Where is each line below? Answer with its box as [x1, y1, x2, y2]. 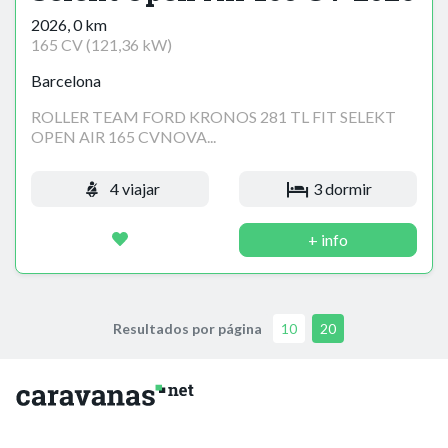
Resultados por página [112, 320, 262, 338]
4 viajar [106, 179, 160, 199]
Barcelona [31, 71, 101, 91]
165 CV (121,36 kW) [31, 35, 172, 55]
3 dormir [310, 179, 373, 199]
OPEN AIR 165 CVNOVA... [31, 127, 216, 147]
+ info [308, 230, 348, 250]
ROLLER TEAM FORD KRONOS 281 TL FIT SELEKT [31, 107, 396, 127]
